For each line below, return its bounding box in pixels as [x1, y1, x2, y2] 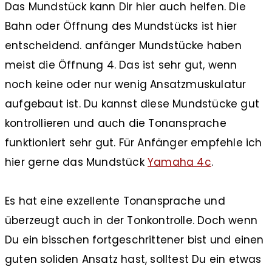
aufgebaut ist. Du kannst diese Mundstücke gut [5, 96, 260, 111]
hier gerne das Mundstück [5, 154, 148, 169]
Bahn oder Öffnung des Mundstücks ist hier [5, 18, 237, 33]
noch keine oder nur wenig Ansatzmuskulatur [5, 76, 246, 92]
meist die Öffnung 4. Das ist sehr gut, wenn [5, 57, 237, 72]
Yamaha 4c [148, 154, 211, 169]
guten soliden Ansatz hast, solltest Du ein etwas [5, 251, 262, 267]
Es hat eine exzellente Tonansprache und [5, 193, 225, 208]
